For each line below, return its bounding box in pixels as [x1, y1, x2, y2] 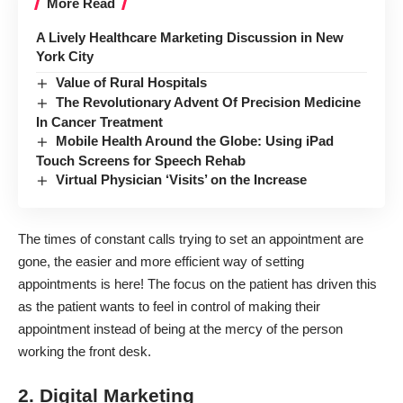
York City [36, 48, 94, 64]
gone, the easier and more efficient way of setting [18, 254, 304, 270]
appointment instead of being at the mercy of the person [18, 321, 343, 337]
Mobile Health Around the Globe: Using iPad [56, 132, 335, 148]
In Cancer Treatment [36, 113, 163, 130]
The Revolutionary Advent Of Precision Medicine [56, 94, 362, 110]
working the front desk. [18, 344, 151, 360]
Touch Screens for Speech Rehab [36, 152, 246, 168]
